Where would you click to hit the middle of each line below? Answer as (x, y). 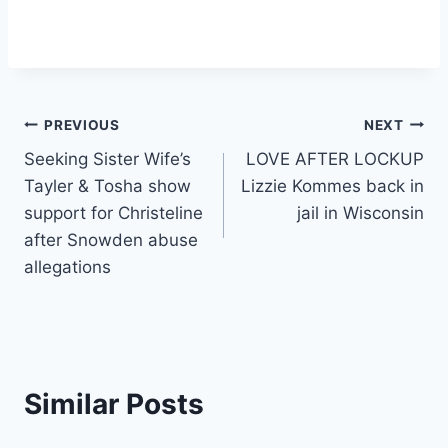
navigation (94, 172)
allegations (67, 267)
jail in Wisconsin (360, 213)
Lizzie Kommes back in (332, 186)
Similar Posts (114, 404)
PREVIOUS (82, 124)
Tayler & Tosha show (107, 186)
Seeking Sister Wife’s (107, 159)
